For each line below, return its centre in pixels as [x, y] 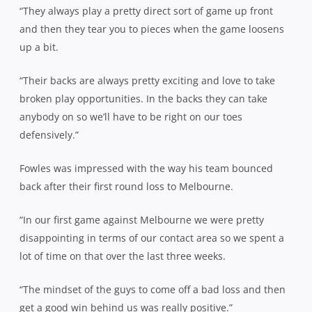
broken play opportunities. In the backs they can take [143, 98]
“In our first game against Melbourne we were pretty [142, 219]
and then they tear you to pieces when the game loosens [152, 29]
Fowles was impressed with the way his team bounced [146, 168]
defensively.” [49, 134]
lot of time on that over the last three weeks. [123, 256]
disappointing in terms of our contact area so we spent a [152, 237]
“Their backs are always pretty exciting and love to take [147, 80]
